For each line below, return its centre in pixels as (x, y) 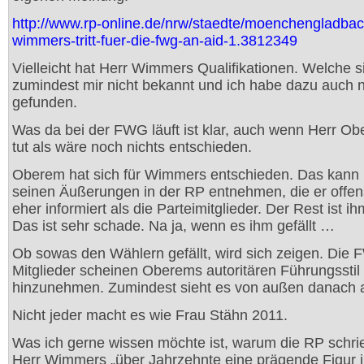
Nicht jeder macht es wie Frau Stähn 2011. (150, 315)
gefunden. (45, 102)
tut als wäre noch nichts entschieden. (132, 147)
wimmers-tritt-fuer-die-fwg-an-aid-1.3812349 (155, 41)
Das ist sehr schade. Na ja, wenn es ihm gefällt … (173, 226)
